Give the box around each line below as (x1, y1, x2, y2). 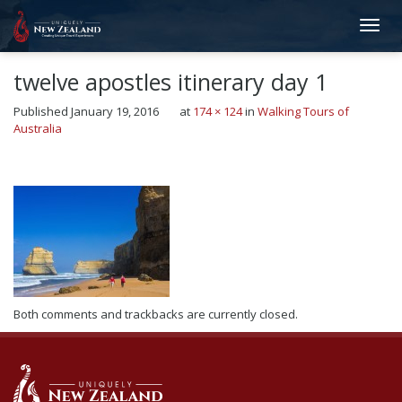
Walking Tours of (258, 103, 349, 119)
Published (13, 103, 71, 119)
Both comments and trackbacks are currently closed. (13, 306, 298, 322)
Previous (28, 146, 91, 166)
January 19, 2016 (71, 103, 159, 119)
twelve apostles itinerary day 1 (13, 66, 328, 97)
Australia (13, 120, 62, 136)
